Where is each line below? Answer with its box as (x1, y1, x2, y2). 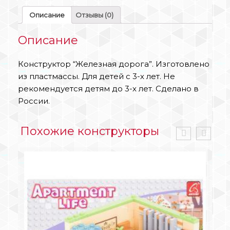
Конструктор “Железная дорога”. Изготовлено (18, 59, 209, 69)
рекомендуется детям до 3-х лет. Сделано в (18, 84, 199, 94)
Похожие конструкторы (20, 124, 159, 139)
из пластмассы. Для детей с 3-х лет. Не (18, 71, 175, 82)
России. (18, 96, 50, 106)
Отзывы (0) (75, 10, 113, 19)
